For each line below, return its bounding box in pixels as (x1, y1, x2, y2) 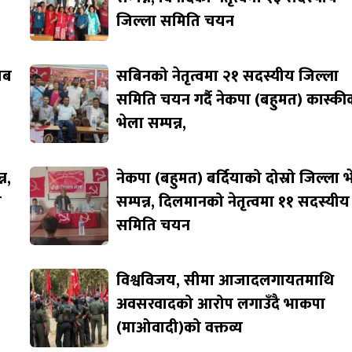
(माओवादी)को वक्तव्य (116, 314, 244, 342)
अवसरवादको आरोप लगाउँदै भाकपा (116, 291, 326, 318)
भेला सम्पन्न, (116, 110, 187, 137)
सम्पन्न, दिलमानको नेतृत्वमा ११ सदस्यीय (116, 189, 350, 216)
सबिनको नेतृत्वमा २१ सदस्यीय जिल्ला (116, 63, 339, 90)
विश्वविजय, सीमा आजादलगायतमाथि (116, 267, 335, 295)
